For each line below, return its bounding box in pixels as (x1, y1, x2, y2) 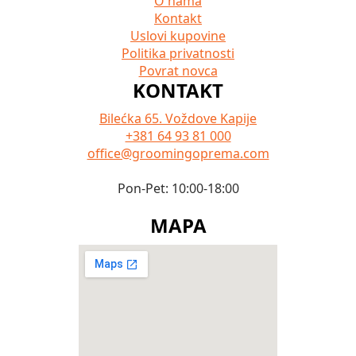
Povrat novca (138, 62, 218, 80)
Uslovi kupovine (130, 27, 226, 45)
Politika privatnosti (122, 44, 234, 63)
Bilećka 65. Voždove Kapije (99, 110, 257, 128)
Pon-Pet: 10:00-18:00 (117, 180, 239, 198)
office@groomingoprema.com (87, 145, 269, 163)
